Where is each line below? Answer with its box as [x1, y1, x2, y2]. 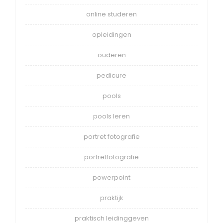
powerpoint [93, 173, 130, 183]
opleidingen [92, 30, 131, 40]
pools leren [93, 111, 130, 121]
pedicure [97, 71, 126, 81]
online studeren [86, 9, 137, 19]
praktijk [100, 193, 123, 203]
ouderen [97, 50, 126, 60]
